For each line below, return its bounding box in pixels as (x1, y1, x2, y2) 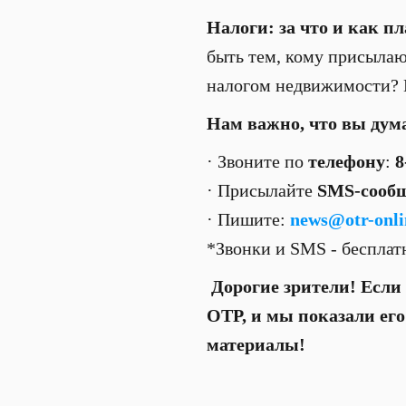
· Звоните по (207, 151, 308, 171)
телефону (308, 151, 385, 171)
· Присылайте (207, 180, 317, 200)
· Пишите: (207, 209, 290, 229)
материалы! (207, 334, 324, 354)
